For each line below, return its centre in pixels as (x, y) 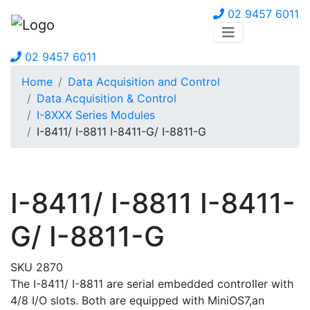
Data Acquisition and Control (144, 82)
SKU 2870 (37, 267)
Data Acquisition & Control (107, 98)
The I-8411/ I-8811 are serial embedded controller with (152, 284)
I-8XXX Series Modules (96, 115)
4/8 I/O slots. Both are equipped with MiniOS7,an (137, 300)
